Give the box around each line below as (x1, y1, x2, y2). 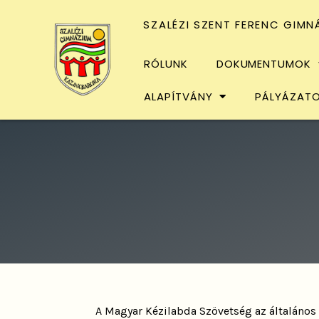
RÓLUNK (144, 56, 188, 71)
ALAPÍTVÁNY (144, 88, 213, 104)
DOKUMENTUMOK (216, 56, 311, 71)
